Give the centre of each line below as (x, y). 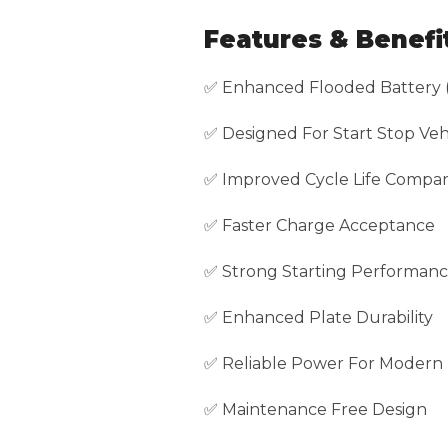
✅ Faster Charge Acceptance (319, 225)
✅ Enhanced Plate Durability (318, 317)
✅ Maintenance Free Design (315, 409)
